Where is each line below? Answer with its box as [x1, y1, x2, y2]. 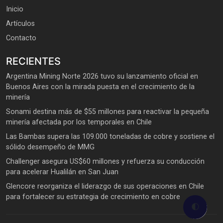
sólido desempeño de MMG [6, 143, 95, 152]
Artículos [6, 19, 35, 28]
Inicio [6, 5, 23, 14]
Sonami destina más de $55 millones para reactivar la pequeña [6, 108, 209, 116]
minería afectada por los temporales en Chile [6, 118, 152, 127]
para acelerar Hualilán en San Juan [6, 168, 118, 177]
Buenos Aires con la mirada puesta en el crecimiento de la [6, 83, 195, 92]
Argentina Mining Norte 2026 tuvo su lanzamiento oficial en [6, 72, 198, 81]
